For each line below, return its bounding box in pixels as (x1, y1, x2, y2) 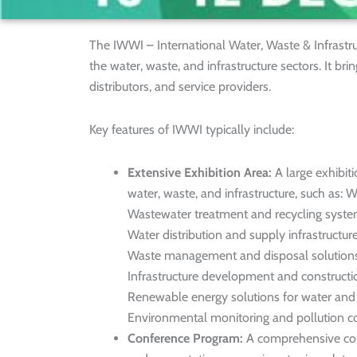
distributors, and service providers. (89, 79, 271, 94)
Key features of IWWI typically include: (89, 122, 294, 137)
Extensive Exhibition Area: (127, 165, 272, 180)
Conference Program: (127, 331, 243, 346)
